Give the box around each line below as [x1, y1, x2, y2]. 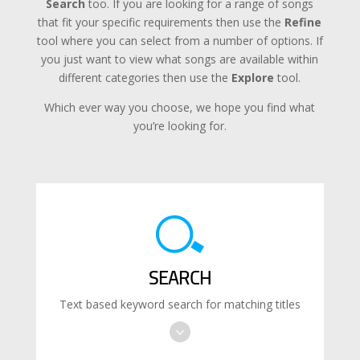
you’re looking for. [133, 117, 227, 133]
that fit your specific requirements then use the [38, 14, 285, 30]
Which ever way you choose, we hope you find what [44, 99, 316, 115]
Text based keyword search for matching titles [59, 296, 301, 312]
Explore [231, 69, 275, 85]
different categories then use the [59, 69, 232, 85]
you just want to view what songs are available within [41, 51, 319, 67]
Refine [284, 14, 322, 30]
